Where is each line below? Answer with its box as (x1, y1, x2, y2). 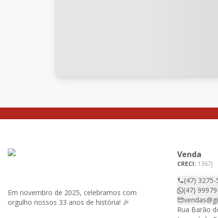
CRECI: (177, 160, 198, 168)
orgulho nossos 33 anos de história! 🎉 (8, 198, 129, 207)
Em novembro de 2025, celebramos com (8, 188, 137, 197)
